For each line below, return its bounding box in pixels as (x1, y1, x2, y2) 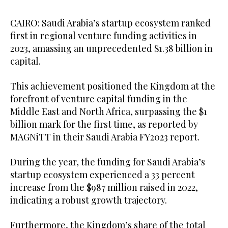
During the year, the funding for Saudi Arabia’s (10, 156, 205, 168)
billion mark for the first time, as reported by (10, 118, 198, 131)
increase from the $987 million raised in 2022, (10, 181, 198, 194)
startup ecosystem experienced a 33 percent (10, 168, 195, 181)
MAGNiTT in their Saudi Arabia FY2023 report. (10, 131, 199, 144)
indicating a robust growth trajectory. (10, 194, 171, 207)
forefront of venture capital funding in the (10, 93, 187, 105)
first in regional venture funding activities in (10, 30, 197, 42)
